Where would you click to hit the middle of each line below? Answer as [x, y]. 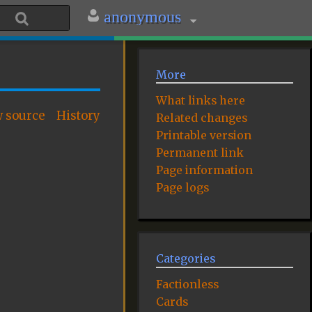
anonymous [142, 17]
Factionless [188, 284]
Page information [205, 170]
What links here [201, 101]
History [79, 116]
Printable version [204, 135]
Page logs [183, 187]
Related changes [202, 118]
